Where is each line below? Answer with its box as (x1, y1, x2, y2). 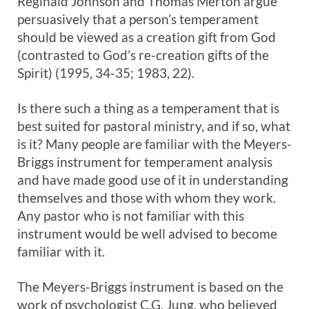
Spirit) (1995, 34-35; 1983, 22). (17, 65, 195, 81)
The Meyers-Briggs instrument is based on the (17, 279, 283, 295)
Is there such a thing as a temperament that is (17, 100, 279, 116)
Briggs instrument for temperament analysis (17, 154, 272, 170)
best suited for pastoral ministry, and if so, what (17, 118, 290, 134)
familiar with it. (17, 243, 105, 259)
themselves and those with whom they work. (17, 190, 276, 206)
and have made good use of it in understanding (17, 172, 288, 188)
